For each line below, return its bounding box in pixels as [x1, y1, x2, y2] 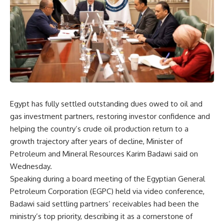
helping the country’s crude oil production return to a [10, 123, 188, 133]
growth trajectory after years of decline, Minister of [10, 136, 182, 146]
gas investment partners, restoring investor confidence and [10, 111, 210, 121]
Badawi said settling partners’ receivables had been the [10, 198, 199, 208]
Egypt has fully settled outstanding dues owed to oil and [10, 98, 202, 108]
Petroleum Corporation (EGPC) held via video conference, [10, 186, 204, 196]
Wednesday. [10, 161, 52, 171]
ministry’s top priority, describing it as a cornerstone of [10, 211, 192, 221]
